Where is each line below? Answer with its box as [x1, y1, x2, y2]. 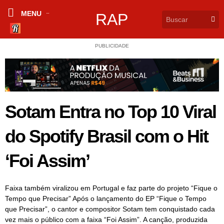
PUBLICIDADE [95, 43, 129, 49]
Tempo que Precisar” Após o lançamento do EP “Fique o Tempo [5, 194, 206, 203]
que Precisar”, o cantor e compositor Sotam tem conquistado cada [5, 205, 215, 213]
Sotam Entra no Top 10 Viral [5, 101, 216, 122]
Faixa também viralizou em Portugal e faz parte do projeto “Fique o [5, 184, 217, 192]
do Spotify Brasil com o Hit [5, 126, 208, 147]
